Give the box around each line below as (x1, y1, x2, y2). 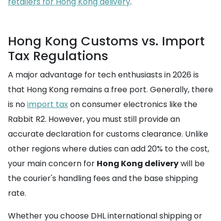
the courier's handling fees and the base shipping (8, 172, 198, 184)
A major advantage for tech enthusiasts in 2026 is (8, 69, 199, 80)
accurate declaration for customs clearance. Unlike (8, 128, 208, 140)
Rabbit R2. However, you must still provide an (8, 113, 180, 125)
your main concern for (8, 157, 97, 169)
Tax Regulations (8, 47, 108, 65)
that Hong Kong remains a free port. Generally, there (8, 83, 213, 95)
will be (179, 157, 205, 169)
